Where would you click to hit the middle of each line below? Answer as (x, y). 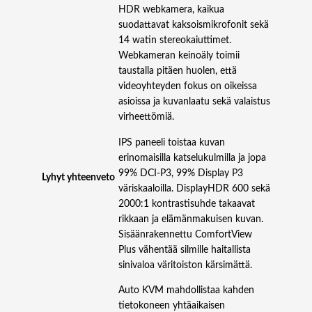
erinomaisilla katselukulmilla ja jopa (192, 158)
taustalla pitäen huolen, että (178, 71)
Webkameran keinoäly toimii (179, 56)
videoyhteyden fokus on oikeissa (188, 87)
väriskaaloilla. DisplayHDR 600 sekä (194, 188)
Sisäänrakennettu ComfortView (185, 234)
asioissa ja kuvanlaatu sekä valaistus (194, 102)
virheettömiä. (146, 117)
